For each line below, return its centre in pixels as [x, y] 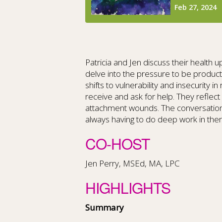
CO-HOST [117, 143]
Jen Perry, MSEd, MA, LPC [133, 163]
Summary [105, 207]
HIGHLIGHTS [128, 188]
